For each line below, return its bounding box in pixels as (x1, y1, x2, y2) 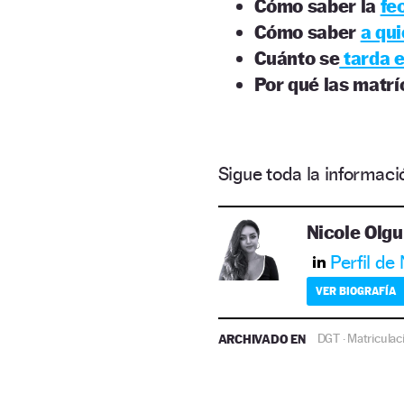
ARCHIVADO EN (217, 330, 308, 346)
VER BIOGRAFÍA (315, 283, 396, 298)
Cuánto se (253, 46, 340, 69)
